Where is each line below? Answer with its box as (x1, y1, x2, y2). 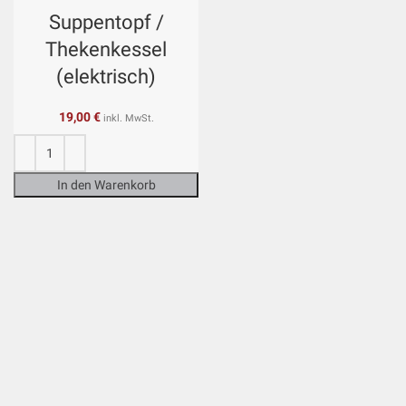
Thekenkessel (45, 38, 167, 61)
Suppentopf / (48, 11, 164, 34)
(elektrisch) (56, 65, 156, 88)
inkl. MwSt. (102, 112, 154, 124)
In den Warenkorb (56, 178, 156, 192)
